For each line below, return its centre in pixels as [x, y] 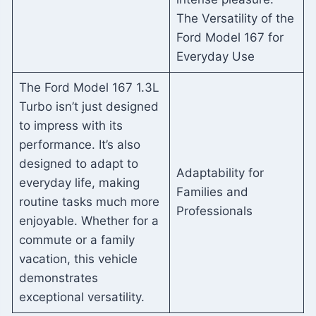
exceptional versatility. [81, 297]
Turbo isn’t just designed [89, 106]
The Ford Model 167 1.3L [89, 87]
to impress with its [71, 125]
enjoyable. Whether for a [89, 220]
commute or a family [77, 239]
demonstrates [58, 278]
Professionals [214, 211]
